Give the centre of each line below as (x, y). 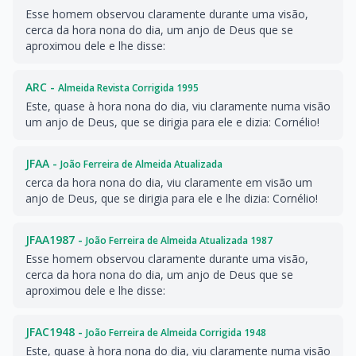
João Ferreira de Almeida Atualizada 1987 (179, 240)
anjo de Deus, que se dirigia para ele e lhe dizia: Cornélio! (172, 198)
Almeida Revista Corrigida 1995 (128, 88)
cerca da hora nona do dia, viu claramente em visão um (169, 182)
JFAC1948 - (56, 332)
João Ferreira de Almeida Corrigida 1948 (176, 333)
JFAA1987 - (56, 240)
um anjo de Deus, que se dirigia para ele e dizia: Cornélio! (172, 122)
